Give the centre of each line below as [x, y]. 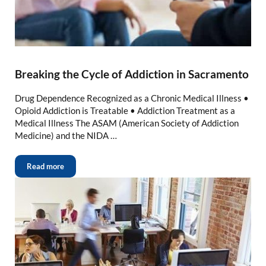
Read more [45, 167]
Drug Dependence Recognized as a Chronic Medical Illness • [132, 98]
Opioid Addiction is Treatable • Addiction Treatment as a [125, 111]
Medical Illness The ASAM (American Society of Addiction [126, 123]
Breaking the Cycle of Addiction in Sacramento [132, 74]
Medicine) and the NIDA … [66, 136]
